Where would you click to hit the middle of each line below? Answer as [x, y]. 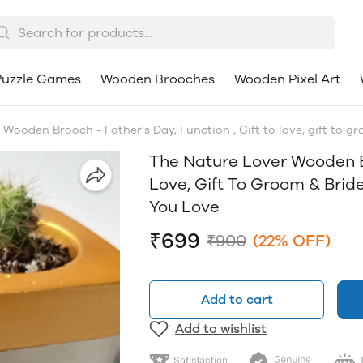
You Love [184, 207]
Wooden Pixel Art [287, 79]
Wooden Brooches [158, 79]
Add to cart [237, 299]
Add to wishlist [221, 329]
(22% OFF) [292, 241]
